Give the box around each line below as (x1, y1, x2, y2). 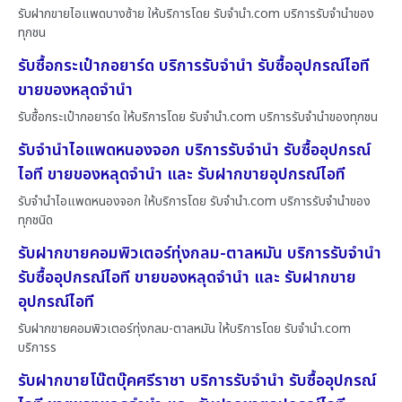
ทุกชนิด (18, 211, 53, 231)
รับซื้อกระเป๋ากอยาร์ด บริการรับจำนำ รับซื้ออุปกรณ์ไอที (18, 54, 370, 79)
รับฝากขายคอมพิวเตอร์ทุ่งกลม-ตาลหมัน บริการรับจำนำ (18, 241, 381, 267)
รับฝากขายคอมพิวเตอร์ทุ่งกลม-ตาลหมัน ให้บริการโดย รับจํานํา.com (18, 319, 351, 339)
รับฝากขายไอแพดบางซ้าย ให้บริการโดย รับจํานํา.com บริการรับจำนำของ (18, 4, 374, 24)
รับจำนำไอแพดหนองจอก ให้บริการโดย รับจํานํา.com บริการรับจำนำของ (18, 192, 371, 212)
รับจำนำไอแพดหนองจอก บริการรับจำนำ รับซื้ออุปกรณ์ (18, 138, 371, 163)
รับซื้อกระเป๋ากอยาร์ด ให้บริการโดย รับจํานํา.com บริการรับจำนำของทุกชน (18, 108, 378, 127)
